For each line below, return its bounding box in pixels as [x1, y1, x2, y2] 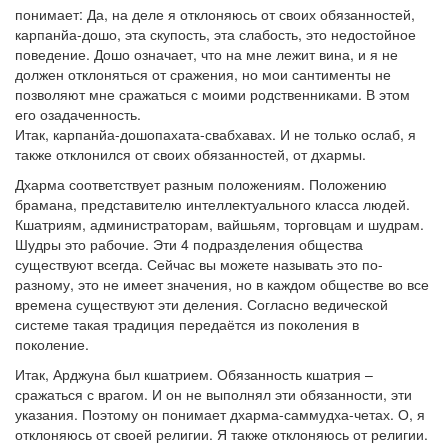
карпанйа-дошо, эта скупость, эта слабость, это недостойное [15, 24, 416, 44]
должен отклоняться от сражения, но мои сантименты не [15, 64, 391, 84]
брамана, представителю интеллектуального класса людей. [15, 194, 410, 214]
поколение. [15, 334, 89, 354]
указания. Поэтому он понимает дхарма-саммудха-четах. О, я [15, 404, 425, 424]
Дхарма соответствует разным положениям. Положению [15, 174, 387, 194]
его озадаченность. [15, 104, 141, 124]
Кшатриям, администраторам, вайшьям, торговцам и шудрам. [15, 214, 424, 234]
